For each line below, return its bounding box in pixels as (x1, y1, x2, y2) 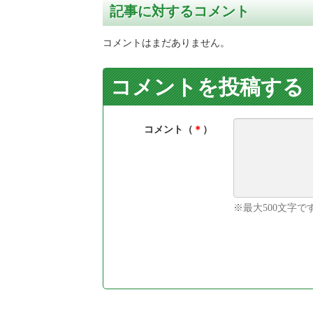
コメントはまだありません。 (103, 37, 230, 48)
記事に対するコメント (110, 3, 249, 19)
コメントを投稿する (110, 75, 304, 99)
